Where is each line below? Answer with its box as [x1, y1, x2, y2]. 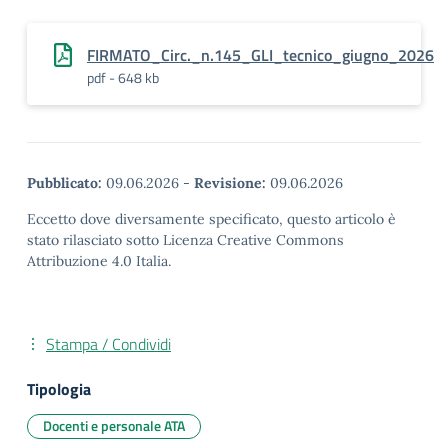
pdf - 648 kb [87, 67, 159, 88]
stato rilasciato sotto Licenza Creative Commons [27, 231, 344, 249]
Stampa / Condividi [46, 332, 171, 356]
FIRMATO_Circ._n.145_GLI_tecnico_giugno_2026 [87, 43, 434, 67]
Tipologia [27, 377, 91, 401]
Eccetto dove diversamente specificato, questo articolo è [27, 210, 396, 228]
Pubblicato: [27, 174, 102, 192]
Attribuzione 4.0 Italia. [27, 252, 171, 270]
